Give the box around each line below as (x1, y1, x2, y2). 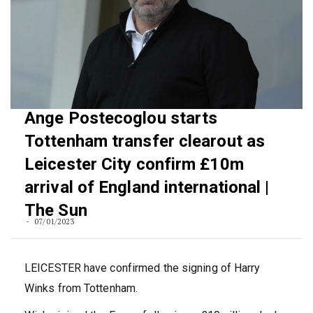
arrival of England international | (24, 177, 270, 197)
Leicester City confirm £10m (24, 154, 244, 174)
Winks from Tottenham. (24, 281, 138, 295)
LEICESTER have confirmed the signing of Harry (24, 261, 261, 275)
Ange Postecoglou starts (24, 108, 218, 128)
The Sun (24, 200, 87, 220)
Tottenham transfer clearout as (24, 131, 265, 151)
